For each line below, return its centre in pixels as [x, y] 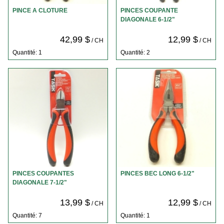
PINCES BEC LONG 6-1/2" [157, 174]
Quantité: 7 [27, 215]
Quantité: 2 [135, 52]
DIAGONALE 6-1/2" [147, 20]
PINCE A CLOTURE [40, 11]
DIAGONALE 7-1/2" [40, 183]
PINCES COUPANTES [43, 174]
